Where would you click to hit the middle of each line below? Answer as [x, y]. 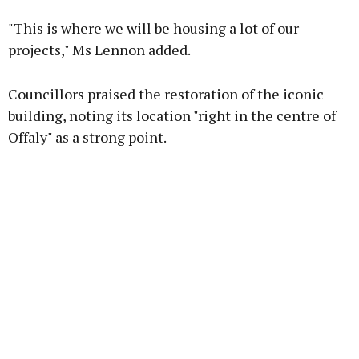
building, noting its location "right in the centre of [172, 116]
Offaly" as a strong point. [87, 137]
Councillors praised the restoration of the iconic [166, 94]
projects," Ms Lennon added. [99, 50]
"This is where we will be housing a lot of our [153, 28]
